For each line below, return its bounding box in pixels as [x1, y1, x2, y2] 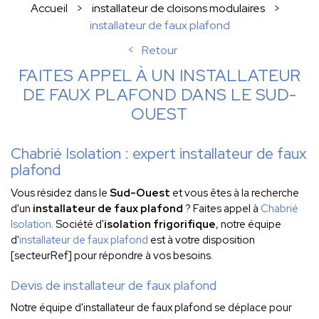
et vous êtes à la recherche [170, 186, 299, 200]
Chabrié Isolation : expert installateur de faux [11, 144, 306, 163]
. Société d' [51, 217, 104, 231]
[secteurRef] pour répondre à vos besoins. [11, 249, 213, 263]
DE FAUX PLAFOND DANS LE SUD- [22, 84, 297, 105]
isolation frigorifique [104, 217, 216, 231]
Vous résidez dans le [11, 186, 110, 200]
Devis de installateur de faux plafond [11, 277, 216, 293]
